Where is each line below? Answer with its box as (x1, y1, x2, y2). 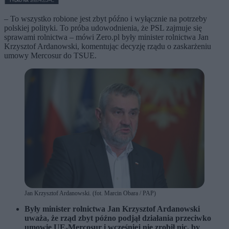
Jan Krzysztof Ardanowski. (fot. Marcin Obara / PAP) (25, 190, 156, 197)
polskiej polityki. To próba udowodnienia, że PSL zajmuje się (4, 23, 202, 32)
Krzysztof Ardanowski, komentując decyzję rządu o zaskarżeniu (4, 41, 211, 51)
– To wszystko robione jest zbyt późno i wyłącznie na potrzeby (4, 14, 207, 23)
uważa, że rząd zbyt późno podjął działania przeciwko (25, 214, 211, 223)
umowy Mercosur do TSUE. (4, 51, 97, 60)
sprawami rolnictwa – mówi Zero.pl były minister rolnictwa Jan (4, 32, 209, 41)
